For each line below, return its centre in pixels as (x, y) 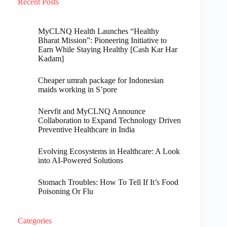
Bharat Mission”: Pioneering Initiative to (102, 41)
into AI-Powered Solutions (81, 161)
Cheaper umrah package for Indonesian (101, 81)
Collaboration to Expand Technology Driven (109, 121)
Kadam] (51, 59)
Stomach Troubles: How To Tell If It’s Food (108, 182)
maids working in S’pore (78, 90)
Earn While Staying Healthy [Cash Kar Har (108, 50)
